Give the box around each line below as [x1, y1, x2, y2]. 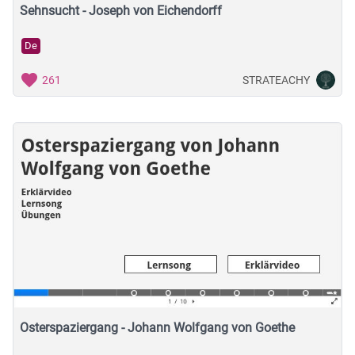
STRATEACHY [242, 73, 310, 87]
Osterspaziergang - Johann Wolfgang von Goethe [20, 320, 295, 336]
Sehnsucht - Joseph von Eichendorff [20, 3, 222, 19]
